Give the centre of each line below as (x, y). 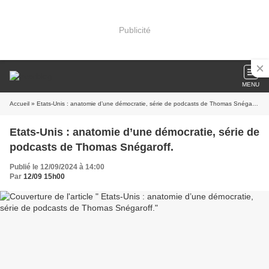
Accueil (20, 104)
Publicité (134, 30)
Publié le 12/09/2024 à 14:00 (57, 167)
